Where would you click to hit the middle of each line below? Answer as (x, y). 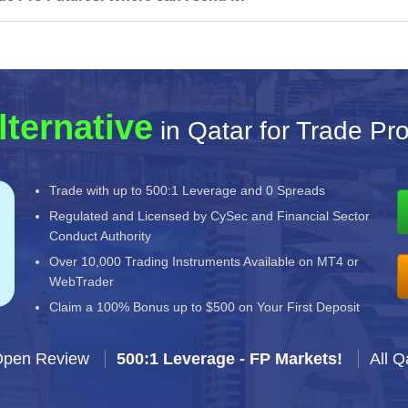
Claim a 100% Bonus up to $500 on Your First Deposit (205, 307)
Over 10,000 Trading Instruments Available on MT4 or (204, 261)
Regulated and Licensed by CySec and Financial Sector (210, 216)
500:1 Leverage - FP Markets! (229, 359)
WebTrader (82, 281)
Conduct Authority (101, 236)
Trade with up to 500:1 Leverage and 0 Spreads (188, 190)
